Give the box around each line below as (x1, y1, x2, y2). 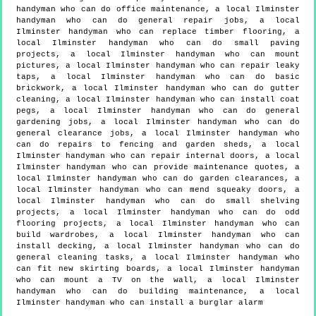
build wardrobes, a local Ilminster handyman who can (16, 230, 300, 239)
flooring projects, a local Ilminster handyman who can (16, 219, 300, 228)
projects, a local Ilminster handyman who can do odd (16, 207, 300, 217)
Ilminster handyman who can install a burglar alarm (16, 298, 263, 307)
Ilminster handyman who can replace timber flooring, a (16, 27, 300, 36)
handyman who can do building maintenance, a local (16, 286, 300, 296)
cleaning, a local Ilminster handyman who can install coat (16, 95, 300, 104)
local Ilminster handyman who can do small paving (16, 38, 300, 47)
